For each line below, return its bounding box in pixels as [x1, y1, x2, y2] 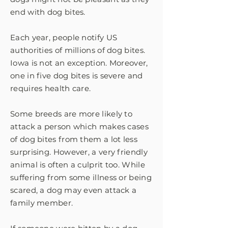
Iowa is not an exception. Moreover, [10, 58, 148, 68]
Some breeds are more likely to [10, 109, 133, 119]
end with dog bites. [10, 7, 85, 17]
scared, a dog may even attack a [10, 185, 137, 195]
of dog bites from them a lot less [10, 134, 137, 144]
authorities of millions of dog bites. [10, 45, 146, 55]
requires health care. [10, 83, 91, 93]
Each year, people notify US [10, 33, 118, 42]
